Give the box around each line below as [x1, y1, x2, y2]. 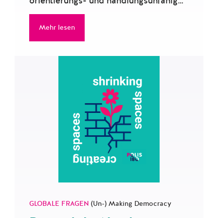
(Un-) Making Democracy [91, 199, 171, 208]
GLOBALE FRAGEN [29, 199, 91, 208]
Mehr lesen [39, 23, 75, 32]
